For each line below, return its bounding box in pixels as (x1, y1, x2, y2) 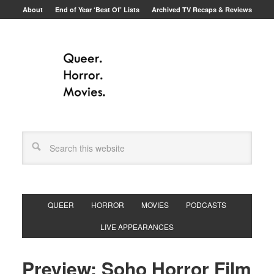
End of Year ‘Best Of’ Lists (54, 5, 139, 14)
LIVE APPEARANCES (100, 221, 174, 232)
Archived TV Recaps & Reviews (151, 5, 252, 14)
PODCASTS (185, 199, 226, 210)
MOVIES (141, 199, 169, 210)
